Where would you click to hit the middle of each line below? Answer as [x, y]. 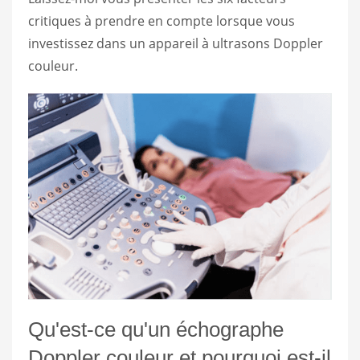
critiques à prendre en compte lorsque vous [162, 20]
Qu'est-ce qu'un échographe [156, 329]
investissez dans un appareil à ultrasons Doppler [176, 43]
